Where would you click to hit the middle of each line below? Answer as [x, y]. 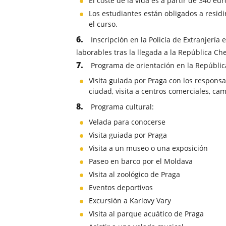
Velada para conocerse [127, 122]
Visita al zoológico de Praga [134, 175]
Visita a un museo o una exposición [148, 148]
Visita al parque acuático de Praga [146, 214]
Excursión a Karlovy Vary [130, 201]
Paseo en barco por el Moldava [141, 161]
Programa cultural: [122, 107]
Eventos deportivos [121, 188]
